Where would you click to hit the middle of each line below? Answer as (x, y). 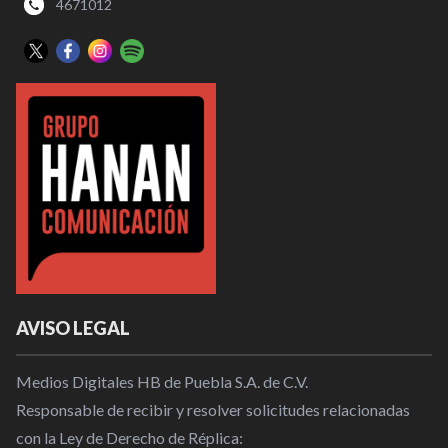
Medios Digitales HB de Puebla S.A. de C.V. (162, 382)
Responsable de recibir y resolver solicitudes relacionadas (213, 410)
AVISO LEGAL (73, 328)
